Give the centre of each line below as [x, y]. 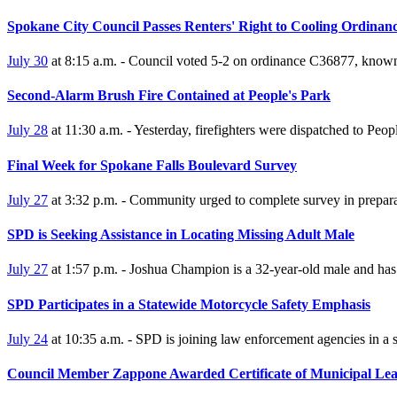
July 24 [27, 339]
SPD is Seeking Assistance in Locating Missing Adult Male [181, 235]
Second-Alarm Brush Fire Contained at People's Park [169, 96]
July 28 [27, 130]
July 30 [27, 60]
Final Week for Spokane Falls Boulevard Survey [152, 165]
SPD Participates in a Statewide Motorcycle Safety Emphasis [189, 304]
